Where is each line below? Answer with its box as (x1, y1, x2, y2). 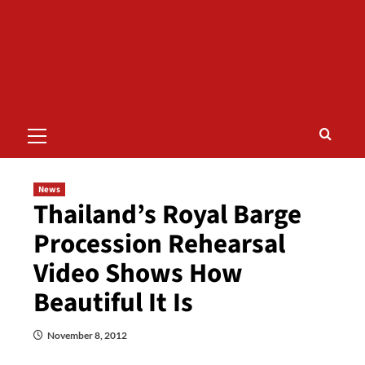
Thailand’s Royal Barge (33, 196, 301, 234)
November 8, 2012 (46, 329, 127, 341)
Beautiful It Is (33, 284, 193, 322)
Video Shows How (33, 254, 243, 292)
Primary (39, 113, 81, 130)
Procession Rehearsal (33, 225, 285, 263)
